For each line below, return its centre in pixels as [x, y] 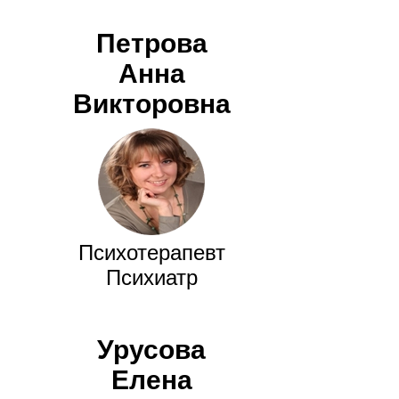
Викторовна [151, 104]
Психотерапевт [151, 253]
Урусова [151, 350]
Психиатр [151, 278]
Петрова [151, 44]
